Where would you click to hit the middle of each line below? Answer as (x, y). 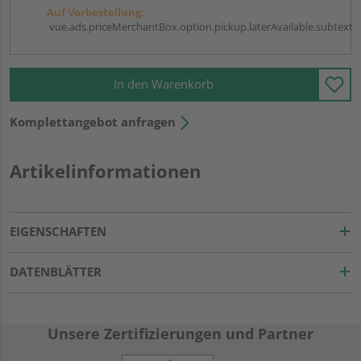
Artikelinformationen (105, 170)
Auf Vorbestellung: (95, 12)
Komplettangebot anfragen (93, 121)
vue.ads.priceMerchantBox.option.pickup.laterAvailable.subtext (200, 26)
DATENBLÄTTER (56, 271)
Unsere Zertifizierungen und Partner (180, 333)
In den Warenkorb (164, 84)
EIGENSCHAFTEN (58, 231)
